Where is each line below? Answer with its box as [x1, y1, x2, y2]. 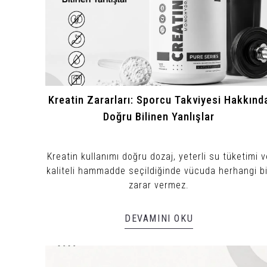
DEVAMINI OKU [125, 212, 194, 224]
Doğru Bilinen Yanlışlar [103, 110, 215, 123]
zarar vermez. [129, 179, 190, 191]
